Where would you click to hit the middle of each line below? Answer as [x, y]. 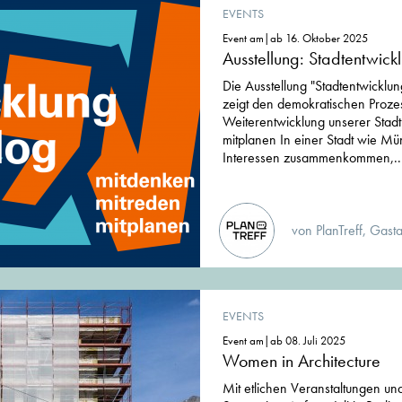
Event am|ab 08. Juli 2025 [284, 341]
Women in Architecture [301, 361]
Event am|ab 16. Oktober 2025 [295, 39]
